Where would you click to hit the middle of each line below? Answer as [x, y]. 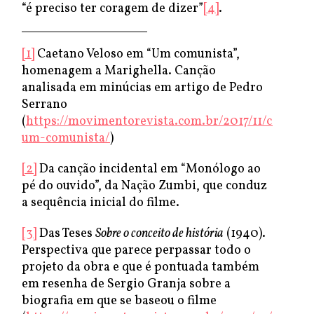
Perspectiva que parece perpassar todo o [136, 251]
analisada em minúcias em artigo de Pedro [142, 88]
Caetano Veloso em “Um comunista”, [137, 54]
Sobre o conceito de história [159, 234]
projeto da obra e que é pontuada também [141, 267]
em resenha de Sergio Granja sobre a [126, 284]
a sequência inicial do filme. [101, 203]
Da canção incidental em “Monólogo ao [149, 169]
